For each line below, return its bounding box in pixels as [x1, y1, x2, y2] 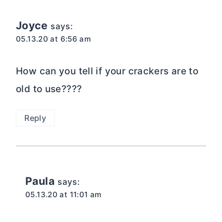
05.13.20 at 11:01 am [25, 190, 102, 200]
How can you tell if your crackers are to [16, 65, 199, 77]
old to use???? [16, 83, 82, 95]
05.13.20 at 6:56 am [16, 34, 91, 44]
